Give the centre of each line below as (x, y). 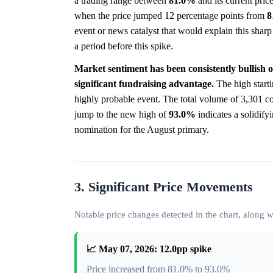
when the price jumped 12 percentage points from (171, 15)
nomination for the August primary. (142, 129)
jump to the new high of (122, 114)
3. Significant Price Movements (164, 187)
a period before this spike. (124, 46)
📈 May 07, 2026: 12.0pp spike (149, 249)
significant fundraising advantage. (144, 83)
